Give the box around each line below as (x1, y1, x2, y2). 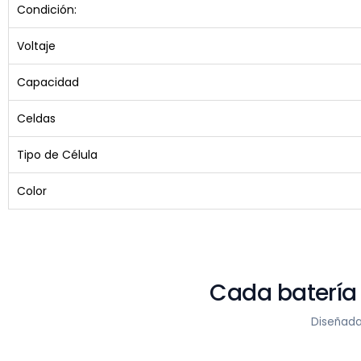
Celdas (17, 110, 56, 127)
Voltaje (17, 38, 56, 54)
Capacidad (17, 74, 79, 90)
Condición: (17, 2, 77, 18)
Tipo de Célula (17, 147, 98, 163)
